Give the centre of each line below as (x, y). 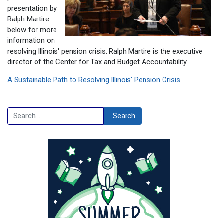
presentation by (32, 9)
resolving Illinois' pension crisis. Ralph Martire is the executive (105, 51)
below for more (32, 30)
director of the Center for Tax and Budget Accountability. (98, 62)
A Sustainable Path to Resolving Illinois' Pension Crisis (94, 80)
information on (31, 41)
